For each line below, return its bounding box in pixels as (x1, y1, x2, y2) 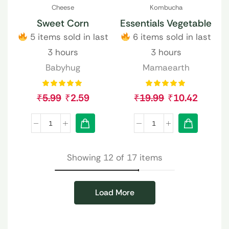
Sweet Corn (37, 17, 89, 30)
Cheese (52, 3, 75, 12)
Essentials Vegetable (120, 17, 212, 30)
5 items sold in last (27, 31, 108, 43)
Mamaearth (142, 62, 190, 74)
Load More (95, 187, 134, 198)
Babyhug (45, 62, 81, 74)
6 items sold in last (130, 31, 212, 43)
